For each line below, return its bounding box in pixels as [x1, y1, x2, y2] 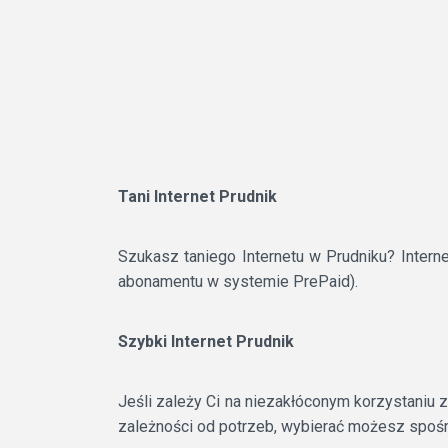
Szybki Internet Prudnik [118, 332, 294, 351]
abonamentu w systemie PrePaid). [118, 272, 358, 291]
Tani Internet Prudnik [118, 187, 277, 206]
